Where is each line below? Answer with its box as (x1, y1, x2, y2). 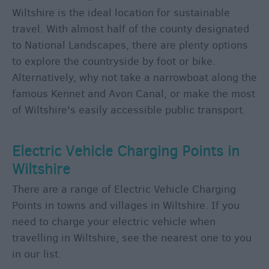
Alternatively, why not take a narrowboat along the (12, 70, 257, 85)
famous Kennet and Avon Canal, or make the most (12, 86, 255, 101)
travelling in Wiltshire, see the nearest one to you (12, 231, 252, 246)
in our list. (12, 247, 61, 262)
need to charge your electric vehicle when (12, 214, 216, 229)
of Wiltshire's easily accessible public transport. (12, 103, 246, 118)
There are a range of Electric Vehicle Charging (12, 182, 236, 197)
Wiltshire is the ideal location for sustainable (12, 5, 230, 20)
